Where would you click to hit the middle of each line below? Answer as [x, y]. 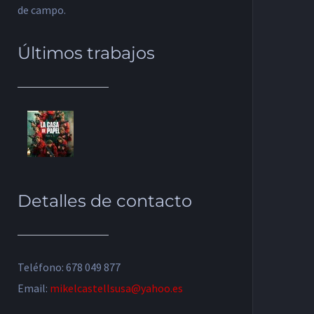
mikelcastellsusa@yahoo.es [117, 288]
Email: [34, 288]
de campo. [42, 10]
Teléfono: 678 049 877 [69, 267]
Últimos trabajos [87, 53]
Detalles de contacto [105, 200]
